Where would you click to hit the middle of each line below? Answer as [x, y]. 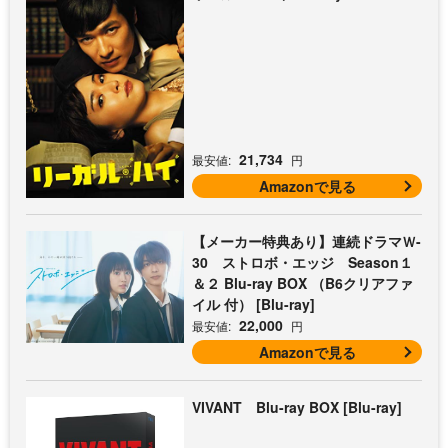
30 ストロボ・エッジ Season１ [303, 262]
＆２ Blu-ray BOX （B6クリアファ [303, 283]
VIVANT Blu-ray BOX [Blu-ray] [297, 407]
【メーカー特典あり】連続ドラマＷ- [307, 241]
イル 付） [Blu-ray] [254, 304]
